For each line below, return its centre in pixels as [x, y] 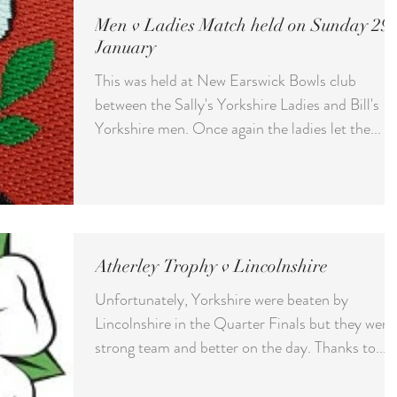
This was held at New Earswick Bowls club [226, 81]
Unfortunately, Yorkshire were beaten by [222, 299]
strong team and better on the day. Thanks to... [350, 347]
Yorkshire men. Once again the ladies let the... [287, 129]
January [125, 48]
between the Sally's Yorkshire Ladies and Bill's [237, 105]
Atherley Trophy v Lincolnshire [211, 266]
